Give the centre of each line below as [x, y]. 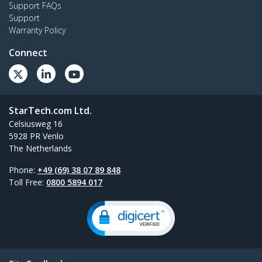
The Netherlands [40, 148]
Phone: [23, 170]
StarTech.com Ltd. [50, 110]
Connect [28, 52]
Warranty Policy [37, 30]
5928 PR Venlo [36, 136]
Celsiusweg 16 [36, 123]
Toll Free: [27, 182]
